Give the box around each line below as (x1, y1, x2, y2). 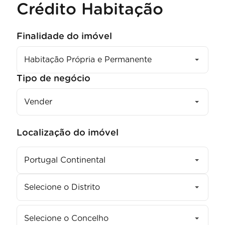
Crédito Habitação (16, 1, 163, 18)
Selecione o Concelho (24, 214, 108, 222)
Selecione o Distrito (24, 183, 100, 191)
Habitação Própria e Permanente (24, 55, 152, 64)
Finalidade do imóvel (16, 32, 112, 41)
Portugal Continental (24, 156, 105, 164)
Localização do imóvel (16, 128, 119, 138)
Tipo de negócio (16, 74, 90, 83)
